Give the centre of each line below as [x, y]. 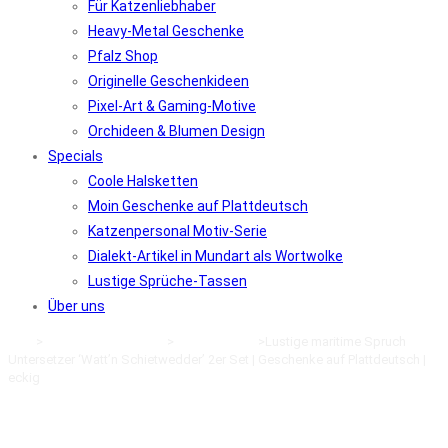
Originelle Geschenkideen [168, 81]
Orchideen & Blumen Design [176, 131]
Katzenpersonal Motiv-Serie [177, 231]
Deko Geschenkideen [105, 341]
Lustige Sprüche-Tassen [167, 281]
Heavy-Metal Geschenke [166, 31]
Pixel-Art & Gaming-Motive [172, 106]
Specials [75, 156]
